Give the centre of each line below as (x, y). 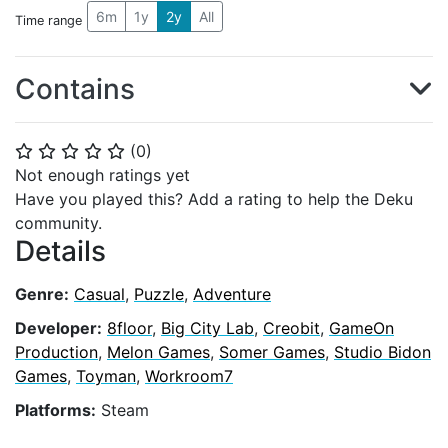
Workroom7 (189, 375)
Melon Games (158, 351)
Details (60, 251)
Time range (48, 20)
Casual (99, 293)
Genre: (42, 293)
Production (56, 351)
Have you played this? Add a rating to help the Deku (214, 199)
